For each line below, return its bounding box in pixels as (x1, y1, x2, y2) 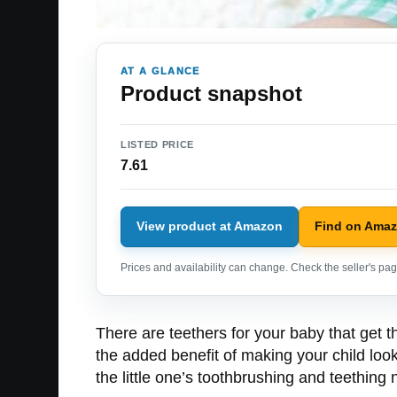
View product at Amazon (136, 219, 283, 234)
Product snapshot (121, 81, 302, 105)
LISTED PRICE (121, 138, 194, 150)
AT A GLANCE (121, 65, 200, 76)
